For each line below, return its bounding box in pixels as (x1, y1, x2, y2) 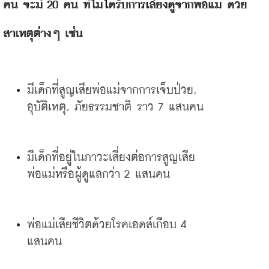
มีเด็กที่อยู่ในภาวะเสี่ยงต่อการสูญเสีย (27, 152, 195, 163)
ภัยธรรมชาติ (74, 101, 131, 113)
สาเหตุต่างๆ (3, 28, 59, 40)
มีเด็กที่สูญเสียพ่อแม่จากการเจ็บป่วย (27, 85, 193, 96)
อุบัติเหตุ (27, 101, 66, 113)
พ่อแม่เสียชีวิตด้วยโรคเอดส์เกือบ (27, 219, 177, 231)
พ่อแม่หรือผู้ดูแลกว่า (27, 169, 120, 180)
